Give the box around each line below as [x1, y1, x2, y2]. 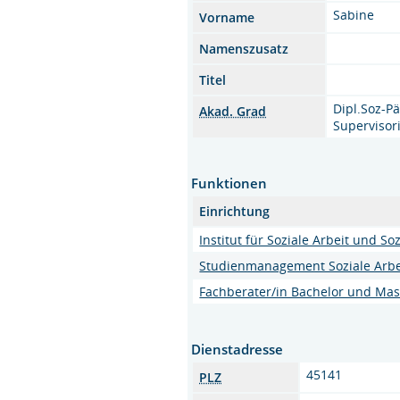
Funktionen [191, 173, 268, 192]
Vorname [199, 8, 255, 26]
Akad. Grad [199, 102, 267, 120]
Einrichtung [199, 202, 271, 220]
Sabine [333, 5, 375, 23]
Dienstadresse [191, 339, 284, 358]
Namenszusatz [199, 39, 289, 57]
